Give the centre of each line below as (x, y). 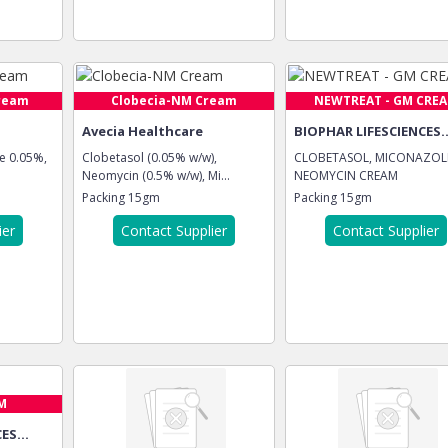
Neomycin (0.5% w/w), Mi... (156, 175)
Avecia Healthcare (142, 131)
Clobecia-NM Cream (174, 100)
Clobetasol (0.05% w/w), (149, 157)
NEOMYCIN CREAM (346, 175)
